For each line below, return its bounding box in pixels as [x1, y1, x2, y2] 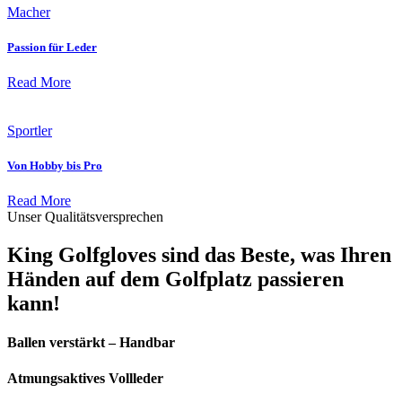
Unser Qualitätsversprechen [7, 209, 163, 225]
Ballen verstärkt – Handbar [7, 335, 175, 351]
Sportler [7, 122, 52, 138]
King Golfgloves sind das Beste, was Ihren [7, 243, 391, 267]
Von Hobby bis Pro [7, 159, 102, 173]
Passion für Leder [7, 39, 97, 54]
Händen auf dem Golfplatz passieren [7, 267, 344, 292]
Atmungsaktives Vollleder [7, 370, 163, 386]
